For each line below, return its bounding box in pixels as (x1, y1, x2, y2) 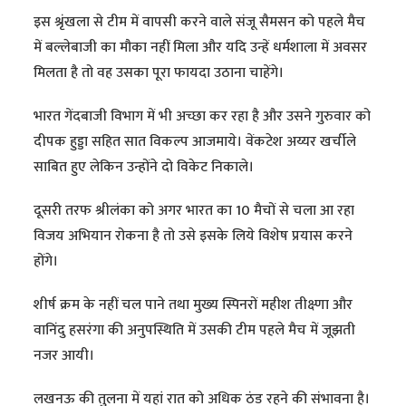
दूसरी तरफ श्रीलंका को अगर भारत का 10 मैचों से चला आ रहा (34, 198, 355, 224)
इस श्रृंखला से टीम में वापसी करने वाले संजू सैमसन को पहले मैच (34, 10, 366, 35)
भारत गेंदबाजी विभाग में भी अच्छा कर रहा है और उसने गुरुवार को (34, 104, 372, 130)
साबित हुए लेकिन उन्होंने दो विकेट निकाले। (34, 155, 255, 180)
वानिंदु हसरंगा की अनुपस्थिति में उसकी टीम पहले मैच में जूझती (34, 318, 356, 343)
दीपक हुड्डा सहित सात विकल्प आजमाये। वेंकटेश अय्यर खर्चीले (34, 130, 357, 155)
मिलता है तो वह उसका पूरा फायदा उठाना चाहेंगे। (34, 61, 285, 86)
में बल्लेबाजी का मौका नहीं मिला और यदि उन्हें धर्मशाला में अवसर (34, 35, 368, 61)
